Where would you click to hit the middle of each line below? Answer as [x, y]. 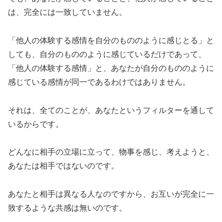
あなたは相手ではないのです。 [63, 166]
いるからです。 [36, 124]
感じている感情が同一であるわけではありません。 [99, 82]
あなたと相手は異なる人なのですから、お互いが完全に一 [111, 194]
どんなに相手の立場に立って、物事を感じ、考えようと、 [111, 152]
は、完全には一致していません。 [67, 12]
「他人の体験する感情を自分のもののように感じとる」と [111, 40]
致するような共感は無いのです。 [67, 208]
